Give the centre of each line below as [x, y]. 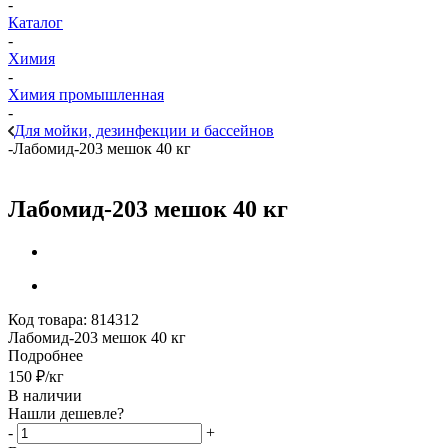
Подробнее [45, 355]
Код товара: [47, 319]
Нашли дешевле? [66, 413]
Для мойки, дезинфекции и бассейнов [144, 130]
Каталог [35, 22]
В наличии [45, 395]
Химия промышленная [86, 94]
